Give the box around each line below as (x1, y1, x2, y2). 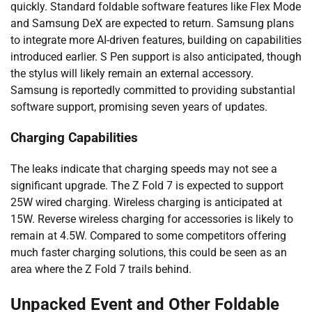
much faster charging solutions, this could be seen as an (10, 246, 287, 260)
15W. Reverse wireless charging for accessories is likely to (10, 212, 293, 226)
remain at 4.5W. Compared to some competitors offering (10, 229, 286, 243)
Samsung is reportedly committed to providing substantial (10, 83, 295, 97)
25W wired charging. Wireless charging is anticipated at (10, 196, 282, 210)
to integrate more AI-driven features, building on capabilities (10, 33, 302, 47)
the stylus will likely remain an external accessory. (10, 66, 253, 80)
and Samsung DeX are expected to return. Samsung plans (10, 16, 294, 30)
